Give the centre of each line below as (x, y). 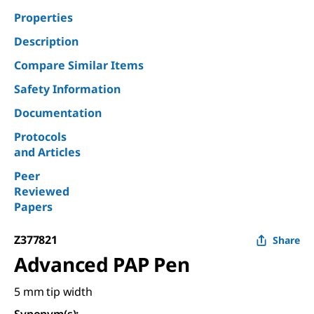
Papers (33, 206)
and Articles (47, 152)
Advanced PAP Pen (102, 264)
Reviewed (42, 191)
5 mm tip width (53, 291)
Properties (43, 17)
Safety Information (67, 89)
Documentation (58, 112)
